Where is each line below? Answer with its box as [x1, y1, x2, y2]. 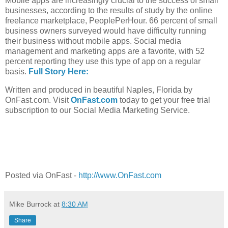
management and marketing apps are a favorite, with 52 [5, 47, 205, 56]
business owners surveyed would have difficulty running [5, 26, 206, 36]
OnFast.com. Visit [5, 96, 71, 105]
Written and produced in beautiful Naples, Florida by [5, 85, 192, 95]
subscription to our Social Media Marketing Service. [5, 106, 190, 115]
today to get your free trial [120, 96, 210, 105]
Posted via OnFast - [5, 170, 78, 180]
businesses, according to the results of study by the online [5, 6, 212, 15]
